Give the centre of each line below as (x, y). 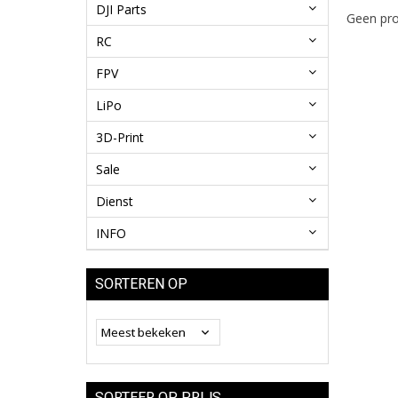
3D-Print (120, 138)
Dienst (115, 202)
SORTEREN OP (141, 284)
